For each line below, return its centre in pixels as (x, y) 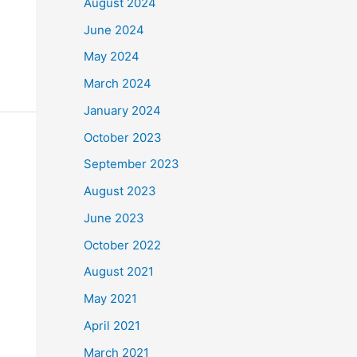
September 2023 (131, 164)
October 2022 (122, 245)
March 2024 (117, 83)
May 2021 (110, 298)
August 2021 (118, 272)
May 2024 (111, 57)
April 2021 (112, 325)
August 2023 (120, 191)
